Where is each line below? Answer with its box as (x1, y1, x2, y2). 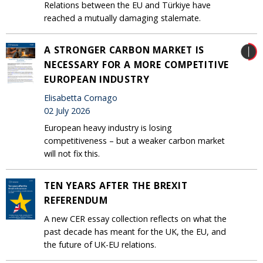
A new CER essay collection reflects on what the (44, 213, 227, 225)
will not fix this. (44, 148, 100, 160)
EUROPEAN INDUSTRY (44, 73, 150, 86)
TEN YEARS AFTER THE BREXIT (44, 179, 188, 193)
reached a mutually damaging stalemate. (44, 12, 201, 24)
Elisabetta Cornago (44, 92, 117, 104)
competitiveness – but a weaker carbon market (44, 135, 225, 147)
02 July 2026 (44, 105, 90, 117)
